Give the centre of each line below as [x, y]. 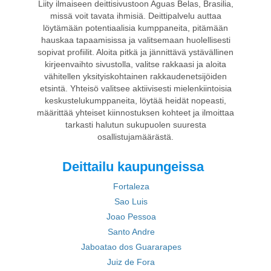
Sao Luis [131, 201]
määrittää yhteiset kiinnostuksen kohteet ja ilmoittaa [135, 113]
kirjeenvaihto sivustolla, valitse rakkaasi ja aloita [135, 64]
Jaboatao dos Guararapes [131, 247]
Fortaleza [131, 186]
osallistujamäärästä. [135, 137]
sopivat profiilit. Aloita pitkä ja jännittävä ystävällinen [135, 52]
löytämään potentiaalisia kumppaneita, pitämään [135, 28]
